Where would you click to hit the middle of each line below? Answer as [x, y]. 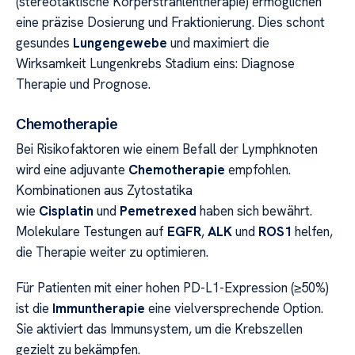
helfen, [312, 232]
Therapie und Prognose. [83, 84]
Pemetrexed [158, 211]
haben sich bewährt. [254, 211]
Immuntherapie [99, 308]
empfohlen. [258, 170]
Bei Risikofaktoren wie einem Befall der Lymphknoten [167, 149]
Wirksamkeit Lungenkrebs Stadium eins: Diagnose [155, 63]
